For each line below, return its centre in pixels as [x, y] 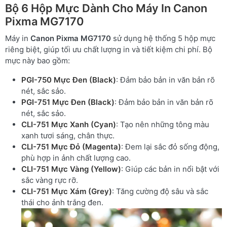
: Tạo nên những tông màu [163, 124]
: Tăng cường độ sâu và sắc [160, 191]
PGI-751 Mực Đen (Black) [68, 102]
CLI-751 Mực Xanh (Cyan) [69, 124]
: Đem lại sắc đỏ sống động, [170, 147]
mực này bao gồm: [37, 61]
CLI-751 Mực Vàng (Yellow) [71, 169]
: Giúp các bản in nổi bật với [170, 169]
